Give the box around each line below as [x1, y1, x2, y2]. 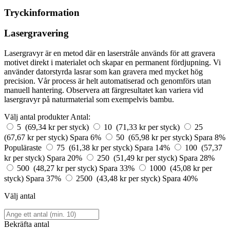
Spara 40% [162, 174, 198, 183]
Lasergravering [4, 28, 69, 39]
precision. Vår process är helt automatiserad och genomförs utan [4, 76, 211, 85]
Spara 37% [26, 174, 63, 183]
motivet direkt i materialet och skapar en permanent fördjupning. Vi [4, 57, 221, 67]
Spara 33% [99, 163, 137, 172]
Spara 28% [179, 153, 215, 162]
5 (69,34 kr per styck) [17, 122, 91, 131]
